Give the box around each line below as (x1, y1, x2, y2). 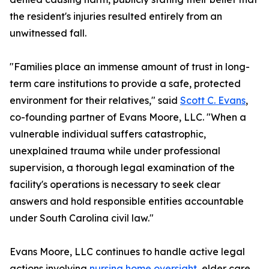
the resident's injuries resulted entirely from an (10, 10, 222, 23)
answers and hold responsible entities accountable (10, 195, 244, 208)
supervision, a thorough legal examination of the (10, 162, 235, 174)
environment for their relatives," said (10, 94, 180, 107)
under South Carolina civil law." (10, 212, 154, 225)
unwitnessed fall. (10, 27, 86, 40)
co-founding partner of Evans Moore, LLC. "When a (10, 111, 246, 124)
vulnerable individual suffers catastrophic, (10, 128, 206, 141)
